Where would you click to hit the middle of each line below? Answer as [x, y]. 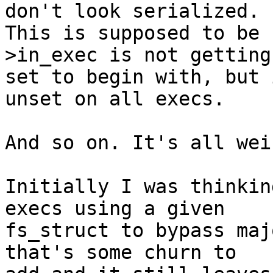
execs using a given [115, 209]
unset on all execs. [115, 99]
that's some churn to [121, 253]
